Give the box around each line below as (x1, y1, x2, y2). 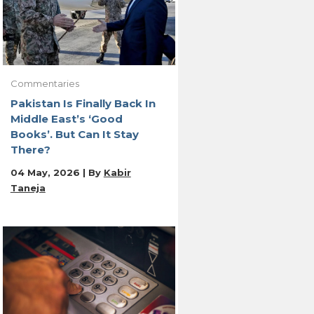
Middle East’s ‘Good (10, 112, 123, 126)
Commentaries (10, 78, 79, 90)
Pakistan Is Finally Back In (10, 97, 156, 111)
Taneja (10, 182, 46, 194)
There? (10, 143, 50, 157)
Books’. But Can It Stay (10, 128, 139, 142)
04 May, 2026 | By (10, 167, 104, 179)
